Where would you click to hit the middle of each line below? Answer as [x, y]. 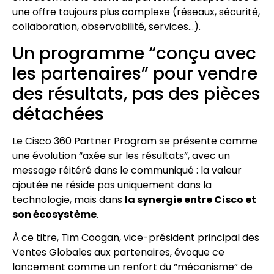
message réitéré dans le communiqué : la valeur [127, 170]
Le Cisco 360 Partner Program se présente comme [135, 141]
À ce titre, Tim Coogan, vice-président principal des [136, 238]
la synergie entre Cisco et [191, 199]
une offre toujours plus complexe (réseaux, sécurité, [136, 12]
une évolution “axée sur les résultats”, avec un [121, 155]
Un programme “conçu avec [134, 53]
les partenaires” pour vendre [135, 73]
